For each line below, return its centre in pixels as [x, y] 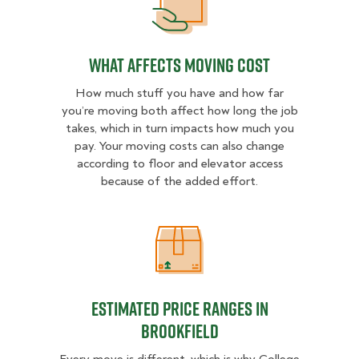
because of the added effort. [179, 182]
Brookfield [179, 331]
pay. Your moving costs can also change [179, 146]
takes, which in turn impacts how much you [179, 129]
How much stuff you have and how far [179, 93]
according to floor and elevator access [179, 164]
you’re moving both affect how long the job [179, 111]
